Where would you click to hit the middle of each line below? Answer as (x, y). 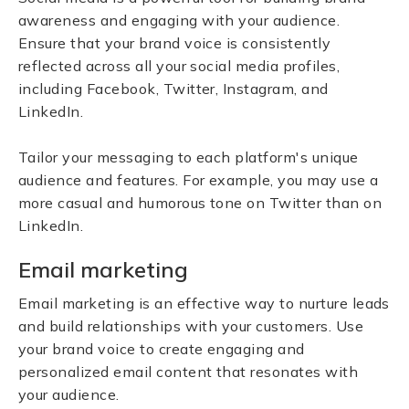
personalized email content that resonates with (189, 372)
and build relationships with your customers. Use (191, 326)
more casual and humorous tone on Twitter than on (200, 203)
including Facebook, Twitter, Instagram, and (173, 89)
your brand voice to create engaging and (162, 349)
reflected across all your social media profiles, (179, 66)
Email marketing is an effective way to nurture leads (204, 303)
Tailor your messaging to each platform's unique (189, 157)
